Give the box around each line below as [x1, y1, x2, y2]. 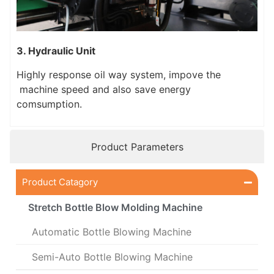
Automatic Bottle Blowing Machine [32, 226, 191, 239]
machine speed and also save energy [17, 83, 191, 95]
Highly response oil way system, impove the [17, 68, 221, 81]
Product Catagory [22, 176, 98, 188]
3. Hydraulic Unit [17, 45, 95, 57]
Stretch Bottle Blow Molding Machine [28, 201, 202, 214]
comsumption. [17, 97, 82, 110]
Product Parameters [91, 141, 183, 154]
